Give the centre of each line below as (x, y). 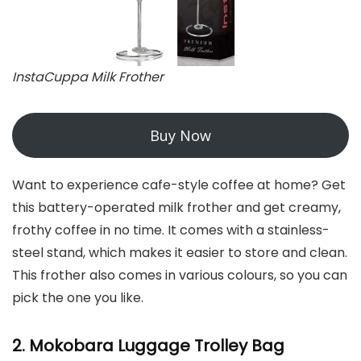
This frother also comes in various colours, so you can (180, 275)
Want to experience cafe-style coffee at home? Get (179, 185)
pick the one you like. (78, 297)
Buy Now (180, 135)
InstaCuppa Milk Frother (88, 77)
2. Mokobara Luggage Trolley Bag (148, 345)
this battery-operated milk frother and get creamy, (176, 207)
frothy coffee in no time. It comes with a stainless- (171, 230)
